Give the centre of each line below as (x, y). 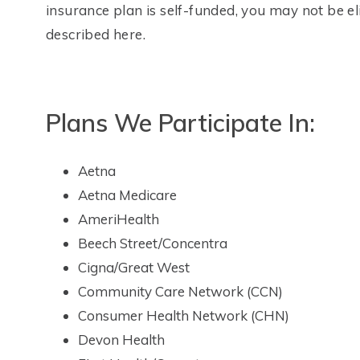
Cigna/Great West (134, 267)
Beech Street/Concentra (153, 243)
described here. (96, 34)
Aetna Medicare (127, 195)
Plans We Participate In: (180, 123)
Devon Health (121, 340)
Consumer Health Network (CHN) (184, 315)
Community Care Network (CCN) (180, 291)
